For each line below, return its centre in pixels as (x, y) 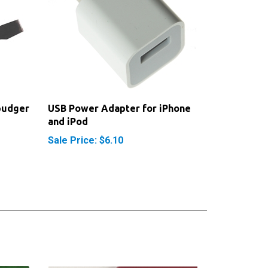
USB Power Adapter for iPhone (119, 95)
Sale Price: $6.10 (85, 127)
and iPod (68, 109)
